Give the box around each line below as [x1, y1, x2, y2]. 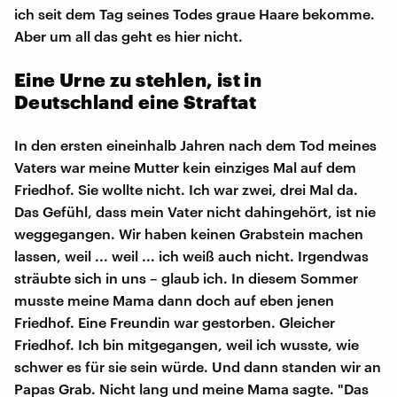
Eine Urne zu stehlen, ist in [14, 67, 262, 90]
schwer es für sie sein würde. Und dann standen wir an [14, 357, 381, 375]
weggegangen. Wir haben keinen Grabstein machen [14, 224, 363, 242]
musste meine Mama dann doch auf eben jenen [14, 291, 334, 308]
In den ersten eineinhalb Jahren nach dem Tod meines [14, 136, 377, 153]
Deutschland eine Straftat [14, 90, 256, 113]
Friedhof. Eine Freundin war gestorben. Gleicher [14, 313, 335, 331]
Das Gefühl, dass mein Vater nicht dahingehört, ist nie [14, 202, 376, 220]
